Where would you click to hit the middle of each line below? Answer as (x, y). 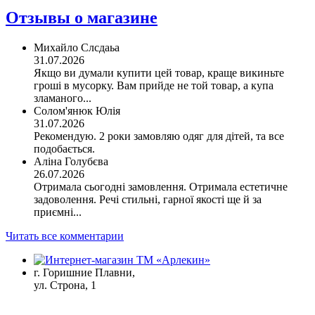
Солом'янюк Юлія (77, 111)
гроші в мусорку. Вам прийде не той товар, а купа (154, 86)
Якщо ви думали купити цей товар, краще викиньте (159, 73)
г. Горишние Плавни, (84, 273)
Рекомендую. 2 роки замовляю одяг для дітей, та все (159, 136)
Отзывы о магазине (82, 18)
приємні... (58, 212)
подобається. (64, 149)
